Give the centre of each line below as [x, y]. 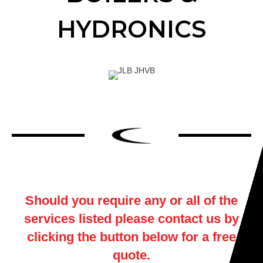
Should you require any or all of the [131, 201]
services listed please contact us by [131, 219]
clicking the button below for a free [131, 237]
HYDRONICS [131, 29]
